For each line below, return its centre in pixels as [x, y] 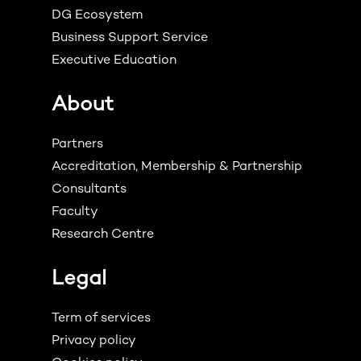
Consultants [89, 189]
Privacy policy [94, 341]
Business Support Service [130, 38]
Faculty [75, 212]
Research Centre [103, 234]
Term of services [102, 318]
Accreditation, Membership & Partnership [177, 167]
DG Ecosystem [98, 15]
